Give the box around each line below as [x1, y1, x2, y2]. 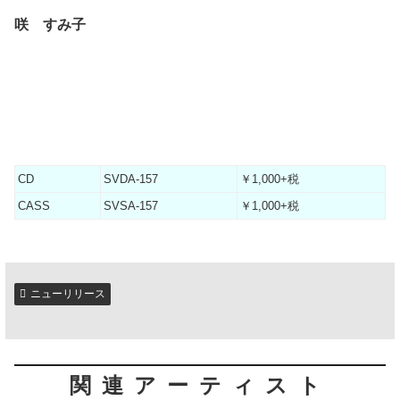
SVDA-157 [104, 171, 158, 186]
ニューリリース [29, 287, 105, 300]
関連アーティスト [69, 373, 331, 398]
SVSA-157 [104, 198, 158, 212]
